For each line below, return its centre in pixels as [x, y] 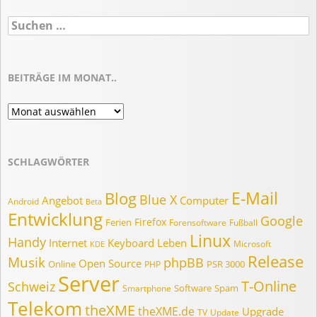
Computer [204, 201]
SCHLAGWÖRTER [48, 162]
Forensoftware [198, 223]
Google [282, 221]
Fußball [243, 223]
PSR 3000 [226, 264]
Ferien [119, 223]
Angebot [62, 201]
